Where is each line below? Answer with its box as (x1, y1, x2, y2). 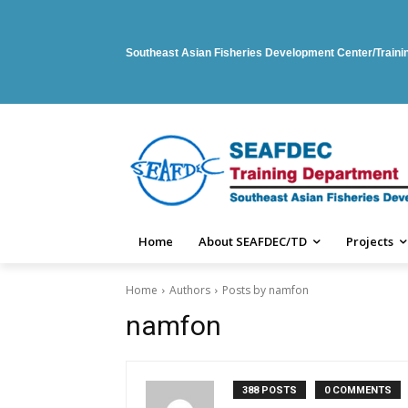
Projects (346, 233, 393, 250)
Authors (169, 282, 210, 298)
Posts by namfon (222, 282, 309, 298)
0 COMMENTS (324, 384, 392, 396)
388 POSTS (242, 384, 297, 396)
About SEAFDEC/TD (199, 233, 307, 250)
